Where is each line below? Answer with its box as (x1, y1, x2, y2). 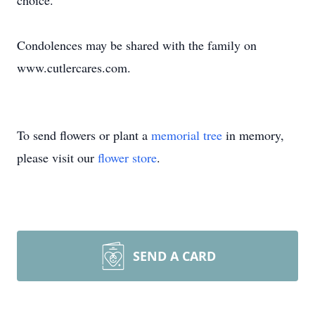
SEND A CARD (133, 247, 216, 264)
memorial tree (151, 127, 222, 143)
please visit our (17, 149, 98, 166)
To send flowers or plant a (17, 127, 151, 143)
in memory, (222, 127, 284, 143)
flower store (98, 149, 157, 166)
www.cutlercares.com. (17, 59, 131, 76)
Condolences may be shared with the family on (17, 37, 257, 53)
